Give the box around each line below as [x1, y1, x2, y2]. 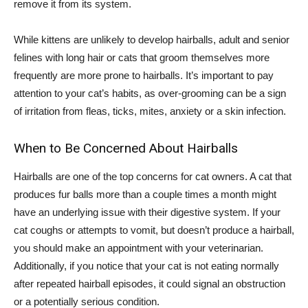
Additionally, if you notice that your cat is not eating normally [14, 259, 279, 272]
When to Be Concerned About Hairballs [14, 140, 238, 156]
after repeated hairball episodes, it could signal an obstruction [14, 277, 285, 289]
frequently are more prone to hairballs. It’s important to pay [14, 69, 274, 81]
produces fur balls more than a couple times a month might [14, 188, 276, 200]
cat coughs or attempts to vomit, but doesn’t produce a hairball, [14, 223, 294, 236]
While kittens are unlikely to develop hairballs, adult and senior [14, 33, 289, 45]
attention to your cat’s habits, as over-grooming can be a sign [14, 87, 286, 99]
